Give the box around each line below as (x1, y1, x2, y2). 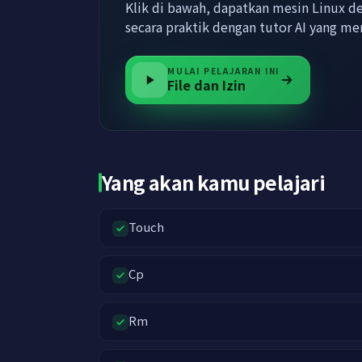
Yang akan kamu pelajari (102, 168, 326, 196)
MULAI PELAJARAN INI (167, 64, 280, 77)
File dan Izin (167, 74, 246, 95)
